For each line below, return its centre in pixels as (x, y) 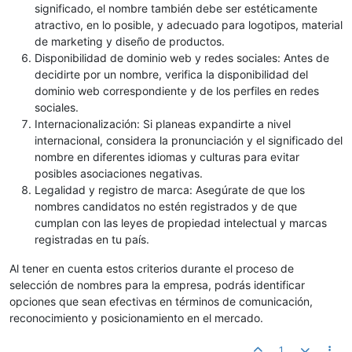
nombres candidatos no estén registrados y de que (166, 207)
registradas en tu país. (92, 240)
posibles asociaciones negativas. (119, 174)
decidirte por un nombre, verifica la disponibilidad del (171, 75)
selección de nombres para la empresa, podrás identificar (157, 285)
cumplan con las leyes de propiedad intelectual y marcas (181, 223)
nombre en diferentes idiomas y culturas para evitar (167, 157)
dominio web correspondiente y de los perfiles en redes (177, 91)
